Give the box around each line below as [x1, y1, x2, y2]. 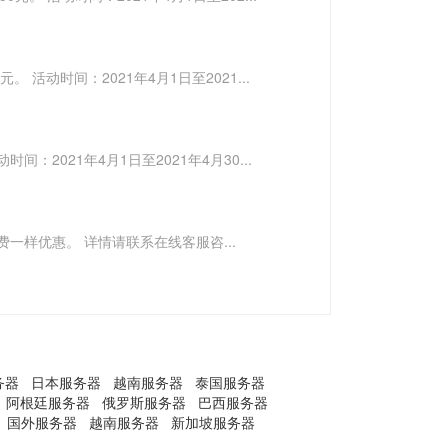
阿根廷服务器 [6, 392, 90, 412]
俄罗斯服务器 [102, 392, 186, 412]
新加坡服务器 [171, 412, 255, 432]
